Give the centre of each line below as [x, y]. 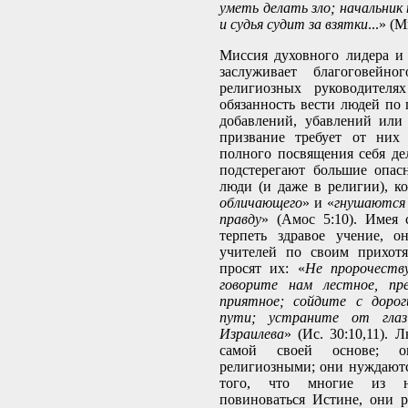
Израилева [252, 334]
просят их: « [262, 269]
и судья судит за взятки [294, 25]
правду [240, 219]
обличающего [261, 203]
